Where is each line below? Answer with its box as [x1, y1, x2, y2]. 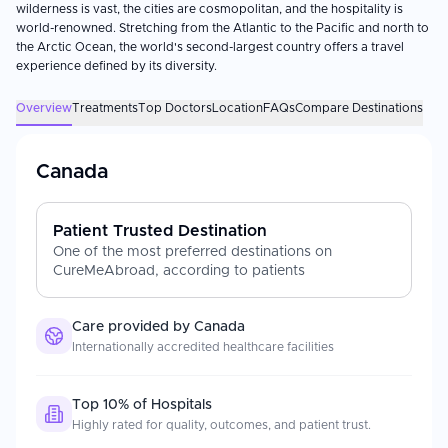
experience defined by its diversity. [16, 60, 217, 72]
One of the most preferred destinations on [53, 245, 332, 259]
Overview [16, 102, 72, 114]
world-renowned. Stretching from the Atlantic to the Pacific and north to [16, 22, 429, 34]
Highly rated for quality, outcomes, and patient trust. [72, 419, 371, 431]
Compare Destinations [295, 102, 423, 114]
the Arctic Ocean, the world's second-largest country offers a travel [16, 41, 404, 53]
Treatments [72, 102, 138, 114]
